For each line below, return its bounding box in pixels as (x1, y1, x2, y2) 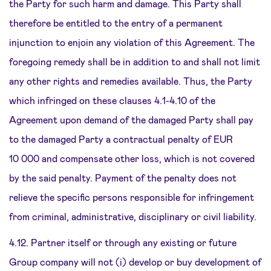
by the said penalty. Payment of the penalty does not (9, 172, 237, 183)
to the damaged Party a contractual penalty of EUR (9, 133, 233, 145)
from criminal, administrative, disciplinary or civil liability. (9, 211, 256, 222)
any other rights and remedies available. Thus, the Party (9, 75, 252, 87)
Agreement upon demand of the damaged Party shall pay (9, 114, 253, 125)
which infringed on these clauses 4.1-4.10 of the (9, 94, 215, 106)
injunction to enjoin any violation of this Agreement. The (9, 36, 255, 48)
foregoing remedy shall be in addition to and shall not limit (9, 56, 260, 67)
